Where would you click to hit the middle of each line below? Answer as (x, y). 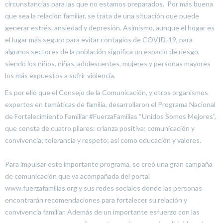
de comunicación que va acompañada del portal (77, 176)
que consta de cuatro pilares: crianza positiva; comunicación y (100, 128)
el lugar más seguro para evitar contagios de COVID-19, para (99, 39)
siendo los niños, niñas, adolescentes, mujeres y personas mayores (108, 63)
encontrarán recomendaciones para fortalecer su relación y (96, 200)
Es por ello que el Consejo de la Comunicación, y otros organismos (107, 92)
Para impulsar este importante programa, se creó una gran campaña (109, 164)
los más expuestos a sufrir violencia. (60, 75)
